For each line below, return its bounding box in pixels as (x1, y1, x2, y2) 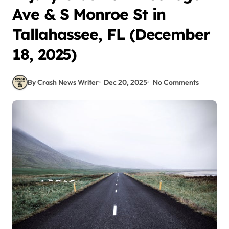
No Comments (152, 77, 199, 87)
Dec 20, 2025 (104, 77, 148, 87)
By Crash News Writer (28, 77, 99, 87)
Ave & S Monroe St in (12, 5, 166, 24)
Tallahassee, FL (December (12, 25, 211, 44)
